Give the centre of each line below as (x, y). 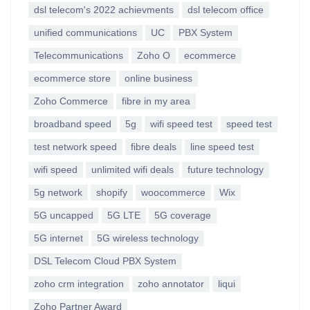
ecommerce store (72, 78)
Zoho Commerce (71, 101)
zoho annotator (171, 284)
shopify (112, 192)
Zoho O (154, 55)
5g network (58, 192)
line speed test (222, 147)
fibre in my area (156, 101)
